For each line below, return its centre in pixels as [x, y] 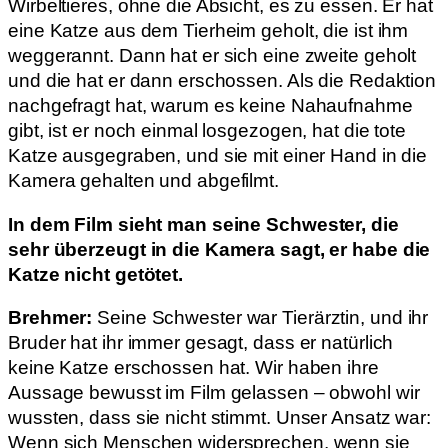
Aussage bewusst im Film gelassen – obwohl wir [214, 393]
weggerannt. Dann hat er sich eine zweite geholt [212, 56]
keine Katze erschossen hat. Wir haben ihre [193, 368]
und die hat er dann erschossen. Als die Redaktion [222, 81]
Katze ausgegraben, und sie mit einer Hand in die [218, 156]
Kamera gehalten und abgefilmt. [143, 181]
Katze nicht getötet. [95, 274]
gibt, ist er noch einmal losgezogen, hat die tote [207, 131]
